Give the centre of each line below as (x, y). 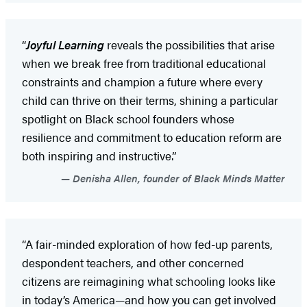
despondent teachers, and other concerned (133, 262)
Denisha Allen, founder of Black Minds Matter (177, 177)
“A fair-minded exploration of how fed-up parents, (147, 244)
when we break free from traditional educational (144, 63)
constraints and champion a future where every (142, 81)
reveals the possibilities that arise (189, 44)
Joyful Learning (65, 44)
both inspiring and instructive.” (99, 155)
